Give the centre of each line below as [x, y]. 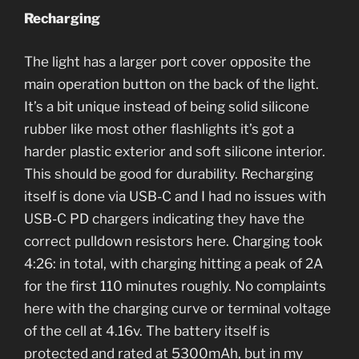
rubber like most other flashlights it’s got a [159, 129]
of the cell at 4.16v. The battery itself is [147, 331]
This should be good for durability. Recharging [169, 173]
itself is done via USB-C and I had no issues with [175, 196]
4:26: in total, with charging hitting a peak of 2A [173, 263]
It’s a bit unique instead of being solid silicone [167, 106]
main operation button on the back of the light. [171, 84]
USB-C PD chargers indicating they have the [164, 218]
